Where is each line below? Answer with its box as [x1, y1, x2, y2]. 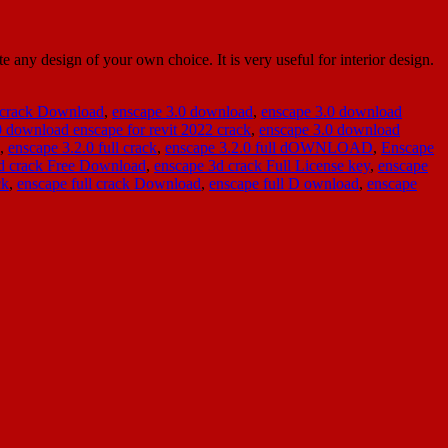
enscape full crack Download [17, 174, 201, 192]
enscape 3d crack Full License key [154, 156, 370, 174]
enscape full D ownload [209, 174, 359, 192]
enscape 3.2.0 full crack [8, 138, 157, 156]
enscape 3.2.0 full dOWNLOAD [165, 138, 373, 156]
